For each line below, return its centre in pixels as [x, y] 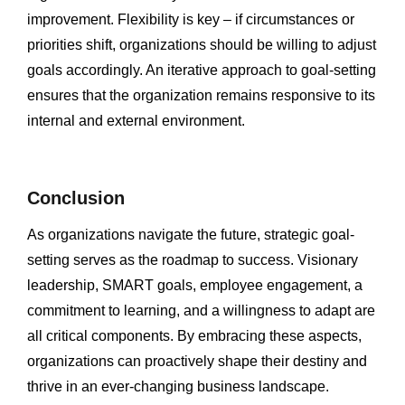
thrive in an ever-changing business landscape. [178, 386]
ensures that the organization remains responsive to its [201, 95]
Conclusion [76, 198]
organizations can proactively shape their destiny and [197, 361]
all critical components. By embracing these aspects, [194, 335]
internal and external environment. [136, 120]
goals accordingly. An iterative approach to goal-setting [202, 70]
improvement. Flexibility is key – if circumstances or [191, 19]
